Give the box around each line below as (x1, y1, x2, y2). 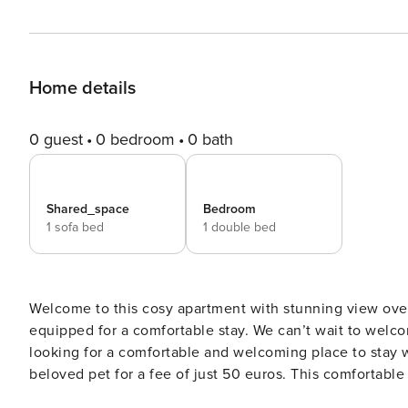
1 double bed (203, 219, 276, 235)
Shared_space (46, 201, 129, 217)
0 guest (29, 129, 83, 149)
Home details (29, 77, 136, 99)
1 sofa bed (46, 219, 104, 235)
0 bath (188, 129, 233, 149)
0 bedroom (96, 129, 175, 149)
